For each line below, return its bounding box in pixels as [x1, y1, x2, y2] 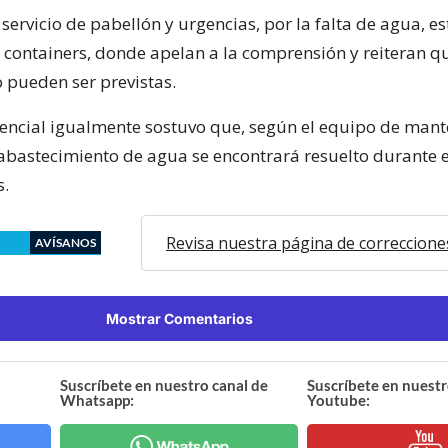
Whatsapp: [60, 390, 135, 409]
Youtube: [306, 390, 370, 409]
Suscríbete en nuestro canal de [60, 375, 269, 394]
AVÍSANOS [35, 234, 96, 250]
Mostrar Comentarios [105, 309, 253, 327]
